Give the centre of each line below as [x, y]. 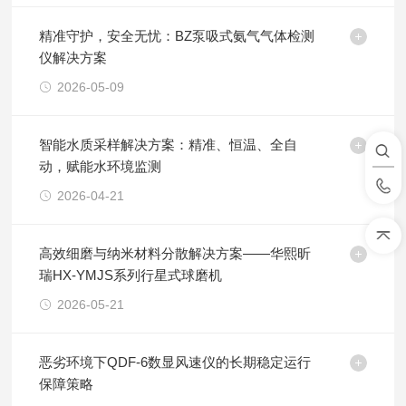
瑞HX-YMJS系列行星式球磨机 [131, 275]
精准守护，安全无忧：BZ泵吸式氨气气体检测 [177, 36]
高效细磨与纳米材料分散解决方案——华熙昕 [175, 253]
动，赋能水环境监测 [101, 166]
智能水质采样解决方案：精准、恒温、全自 [169, 145]
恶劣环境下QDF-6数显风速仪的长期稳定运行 [175, 362]
